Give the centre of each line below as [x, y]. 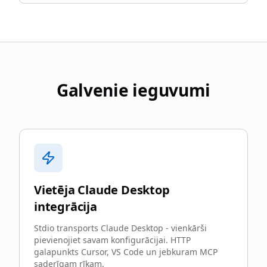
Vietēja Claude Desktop [102, 190]
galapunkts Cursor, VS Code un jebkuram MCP [126, 252]
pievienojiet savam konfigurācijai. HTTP [112, 240]
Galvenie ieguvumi [133, 90]
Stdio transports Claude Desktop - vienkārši [120, 228]
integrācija [66, 207]
